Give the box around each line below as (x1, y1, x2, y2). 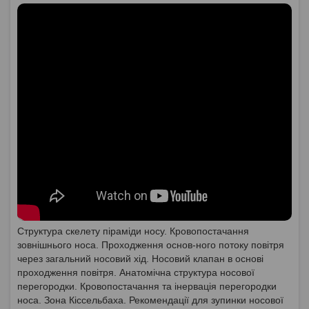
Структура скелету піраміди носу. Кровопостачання (17, 225, 249, 237)
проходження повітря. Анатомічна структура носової (17, 266, 255, 278)
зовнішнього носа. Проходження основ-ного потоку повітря (17, 239, 284, 250)
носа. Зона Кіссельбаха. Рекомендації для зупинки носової (17, 294, 283, 306)
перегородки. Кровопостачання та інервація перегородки (17, 280, 277, 292)
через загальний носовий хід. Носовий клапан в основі (17, 252, 263, 264)
